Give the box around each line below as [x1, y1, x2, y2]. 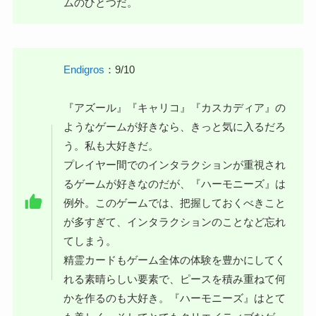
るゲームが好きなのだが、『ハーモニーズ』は [63, 177, 286, 190]
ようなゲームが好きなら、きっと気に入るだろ [63, 120, 286, 133]
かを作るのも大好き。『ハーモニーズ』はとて [63, 291, 286, 304]
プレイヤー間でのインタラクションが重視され [63, 158, 286, 171]
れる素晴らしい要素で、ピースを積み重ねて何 [63, 272, 286, 285]
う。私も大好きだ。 [63, 139, 159, 152]
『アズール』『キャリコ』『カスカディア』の [63, 101, 286, 114]
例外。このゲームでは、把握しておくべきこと [63, 196, 286, 209]
